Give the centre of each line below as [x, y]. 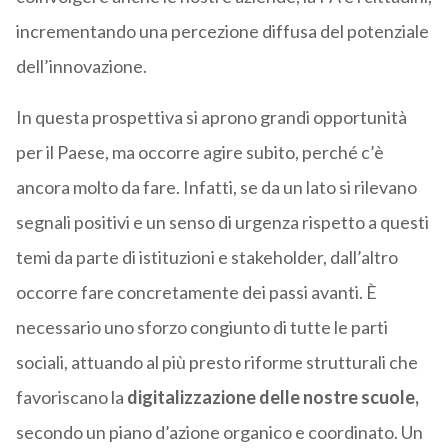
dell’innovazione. [81, 66]
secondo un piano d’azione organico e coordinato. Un [219, 432]
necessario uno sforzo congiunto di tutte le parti [201, 327]
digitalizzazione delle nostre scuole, [271, 397]
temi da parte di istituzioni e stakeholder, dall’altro [206, 257]
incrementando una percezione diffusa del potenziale [222, 31]
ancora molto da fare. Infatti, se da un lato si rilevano [216, 187]
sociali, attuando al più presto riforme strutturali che [216, 362]
